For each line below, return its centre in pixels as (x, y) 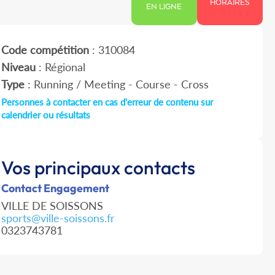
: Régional (60, 67)
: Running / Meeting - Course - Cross (116, 84)
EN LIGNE (164, 7)
